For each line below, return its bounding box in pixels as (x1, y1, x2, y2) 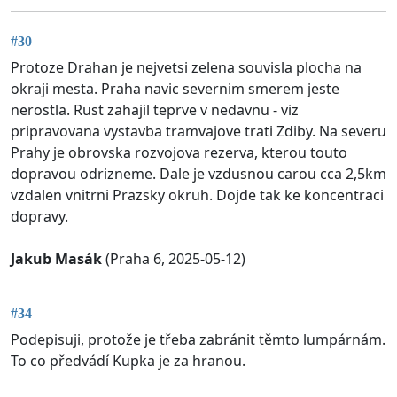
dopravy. (11, 206, 68, 226)
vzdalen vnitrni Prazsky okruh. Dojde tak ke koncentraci (11, 184, 384, 205)
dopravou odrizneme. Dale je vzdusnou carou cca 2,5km (11, 163, 386, 183)
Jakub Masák (11, 248, 102, 269)
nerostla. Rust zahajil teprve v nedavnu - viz (11, 99, 299, 120)
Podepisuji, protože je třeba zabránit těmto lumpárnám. (11, 330, 385, 350)
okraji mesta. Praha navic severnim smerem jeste (11, 78, 339, 98)
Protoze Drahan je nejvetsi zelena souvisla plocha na (11, 57, 362, 77)
